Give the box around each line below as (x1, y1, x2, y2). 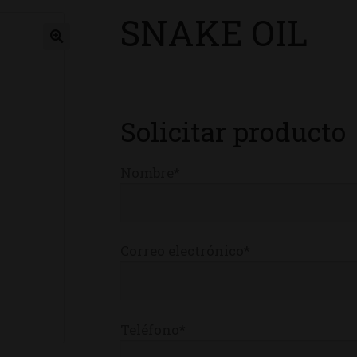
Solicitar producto (120, 113, 347, 149)
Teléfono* (120, 320, 186, 339)
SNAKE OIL (120, 9, 308, 56)
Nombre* (120, 163, 181, 182)
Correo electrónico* (120, 241, 251, 261)
